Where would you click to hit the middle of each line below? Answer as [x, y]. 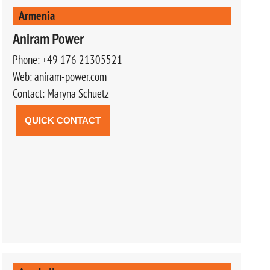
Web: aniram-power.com [59, 76]
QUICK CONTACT [62, 120]
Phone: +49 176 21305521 [67, 59]
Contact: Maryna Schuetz [61, 93]
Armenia [36, 15]
